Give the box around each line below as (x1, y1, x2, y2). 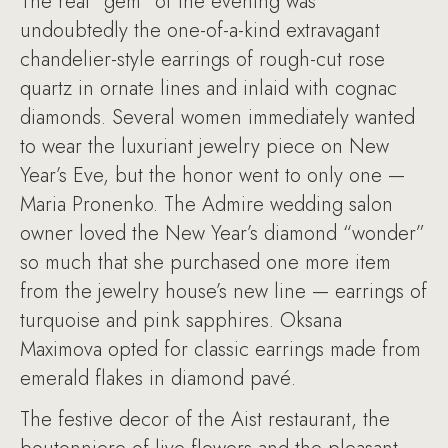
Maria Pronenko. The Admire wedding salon (20, 190, 393, 219)
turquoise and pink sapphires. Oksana (20, 306, 342, 335)
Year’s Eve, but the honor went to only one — (20, 161, 405, 190)
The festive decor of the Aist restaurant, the (20, 405, 390, 434)
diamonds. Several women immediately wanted (20, 103, 415, 132)
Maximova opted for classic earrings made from (20, 335, 421, 364)
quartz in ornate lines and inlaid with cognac (20, 74, 397, 103)
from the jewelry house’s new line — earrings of (20, 277, 427, 306)
